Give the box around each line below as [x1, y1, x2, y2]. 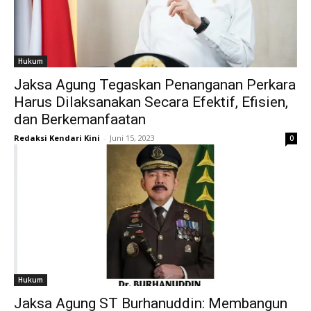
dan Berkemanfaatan [14, 111, 146, 128]
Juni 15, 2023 [110, 133, 155, 144]
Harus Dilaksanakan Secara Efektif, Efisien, [14, 94, 288, 111]
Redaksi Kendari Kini [14, 133, 100, 144]
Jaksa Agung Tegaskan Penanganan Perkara [14, 76, 296, 94]
